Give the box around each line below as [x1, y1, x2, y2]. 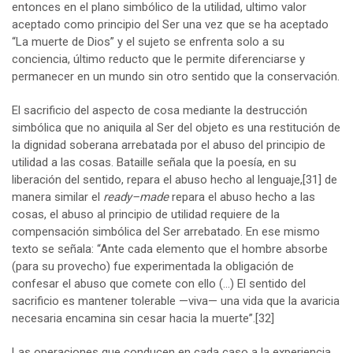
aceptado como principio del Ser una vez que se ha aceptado [12, 17, 329, 32]
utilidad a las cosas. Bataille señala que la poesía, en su [12, 155, 296, 170]
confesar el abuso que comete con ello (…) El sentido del [12, 277, 306, 292]
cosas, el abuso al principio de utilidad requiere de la [12, 207, 280, 222]
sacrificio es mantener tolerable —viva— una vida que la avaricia [12, 294, 340, 309]
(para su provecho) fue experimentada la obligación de [12, 259, 294, 274]
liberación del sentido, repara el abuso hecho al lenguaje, [12, 173, 303, 188]
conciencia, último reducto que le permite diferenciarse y [12, 52, 305, 67]
